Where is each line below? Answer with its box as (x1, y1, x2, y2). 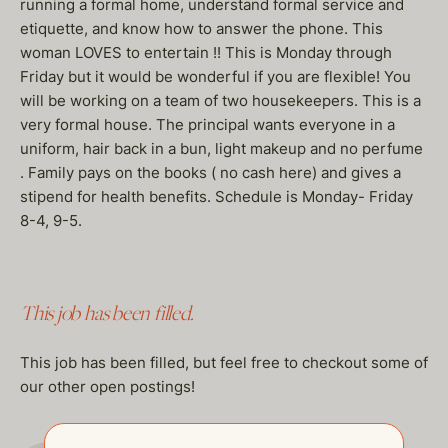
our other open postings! (20, 377, 195, 396)
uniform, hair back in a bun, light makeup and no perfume (20, 139, 423, 158)
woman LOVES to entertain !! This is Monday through (20, 43, 392, 62)
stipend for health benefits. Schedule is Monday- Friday (20, 187, 413, 206)
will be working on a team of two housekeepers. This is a (20, 91, 421, 110)
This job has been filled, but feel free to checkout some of (20, 353, 428, 372)
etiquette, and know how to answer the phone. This (20, 19, 383, 38)
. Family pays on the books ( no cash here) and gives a (20, 163, 401, 182)
